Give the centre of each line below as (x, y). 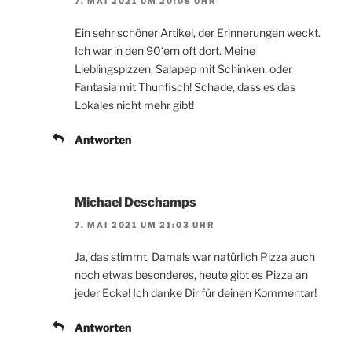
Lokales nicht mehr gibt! (134, 105)
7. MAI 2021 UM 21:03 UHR (145, 224)
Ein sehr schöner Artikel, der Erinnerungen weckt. (198, 33)
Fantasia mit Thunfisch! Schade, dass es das (185, 87)
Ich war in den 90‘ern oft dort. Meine (165, 51)
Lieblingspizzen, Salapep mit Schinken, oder (183, 69)
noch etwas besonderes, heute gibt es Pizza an (191, 274)
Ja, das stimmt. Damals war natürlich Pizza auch (195, 256)
